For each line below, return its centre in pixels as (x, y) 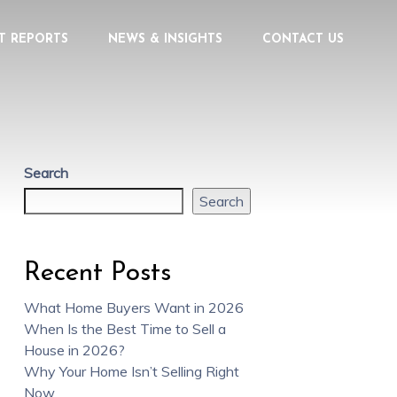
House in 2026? (74, 350)
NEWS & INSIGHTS (165, 39)
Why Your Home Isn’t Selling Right (131, 372)
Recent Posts (97, 274)
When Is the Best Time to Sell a (125, 329)
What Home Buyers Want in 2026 (133, 308)
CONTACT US (303, 39)
